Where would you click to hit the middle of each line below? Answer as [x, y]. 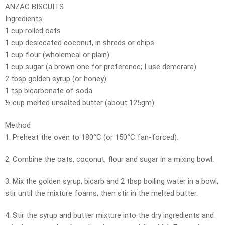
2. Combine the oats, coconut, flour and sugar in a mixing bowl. [109, 159]
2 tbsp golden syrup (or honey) [56, 79]
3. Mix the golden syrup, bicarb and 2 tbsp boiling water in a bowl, [112, 182]
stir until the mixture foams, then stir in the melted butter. [101, 194]
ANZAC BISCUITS [34, 7]
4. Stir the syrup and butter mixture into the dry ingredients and [109, 216]
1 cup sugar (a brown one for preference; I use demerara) [101, 67]
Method [18, 125]
